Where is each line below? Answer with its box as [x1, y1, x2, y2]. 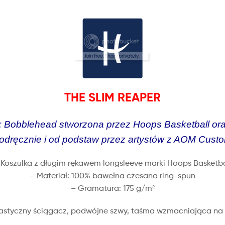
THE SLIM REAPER [64, 89, 161, 104]
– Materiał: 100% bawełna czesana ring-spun [30, 171, 195, 181]
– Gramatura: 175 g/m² [70, 183, 155, 193]
